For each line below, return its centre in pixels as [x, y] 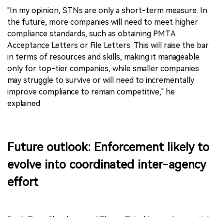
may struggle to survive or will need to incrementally [101, 80]
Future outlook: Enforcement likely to [108, 147]
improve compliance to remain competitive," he [91, 92]
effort [23, 182]
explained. [24, 103]
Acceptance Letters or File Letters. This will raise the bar [108, 45]
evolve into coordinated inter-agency [107, 164]
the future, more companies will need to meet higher [103, 22]
